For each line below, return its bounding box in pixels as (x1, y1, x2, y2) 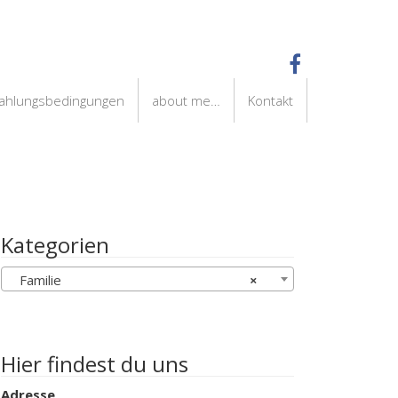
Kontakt (248, 92, 293, 109)
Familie (9, 271, 61, 289)
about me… (152, 92, 220, 109)
